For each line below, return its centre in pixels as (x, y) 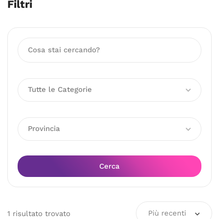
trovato (56, 213)
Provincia (44, 129)
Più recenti (167, 213)
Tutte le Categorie (60, 89)
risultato (28, 213)
